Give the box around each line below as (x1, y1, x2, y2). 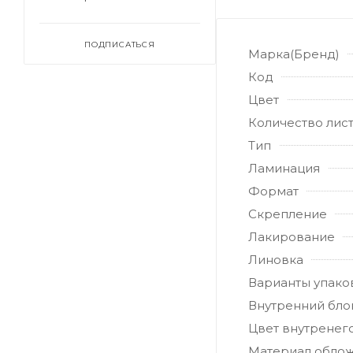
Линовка (248, 252, 303, 268)
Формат (248, 184, 299, 199)
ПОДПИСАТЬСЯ (84, 39, 155, 50)
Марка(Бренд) (248, 46, 340, 62)
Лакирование (248, 229, 335, 245)
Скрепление (248, 206, 327, 222)
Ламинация (248, 161, 320, 176)
